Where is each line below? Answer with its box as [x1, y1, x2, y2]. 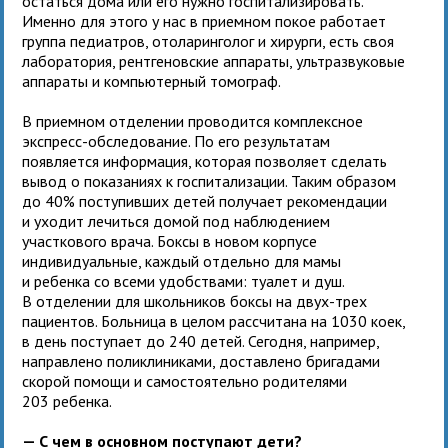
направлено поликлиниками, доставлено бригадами [22, 350, 381, 371]
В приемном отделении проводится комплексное [22, 110, 364, 131]
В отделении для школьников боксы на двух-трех [22, 290, 368, 311]
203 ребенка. [22, 390, 113, 411]
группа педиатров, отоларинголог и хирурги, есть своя [22, 30, 395, 51]
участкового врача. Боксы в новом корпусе [22, 230, 318, 251]
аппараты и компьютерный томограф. [22, 70, 282, 91]
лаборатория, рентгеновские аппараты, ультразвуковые [22, 50, 406, 71]
